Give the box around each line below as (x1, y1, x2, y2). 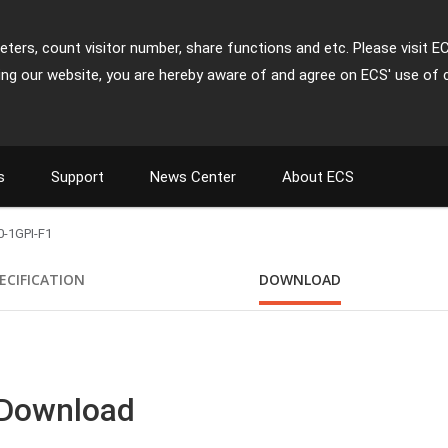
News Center (150, 168, 236, 186)
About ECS (282, 168, 354, 186)
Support (51, 168, 104, 186)
